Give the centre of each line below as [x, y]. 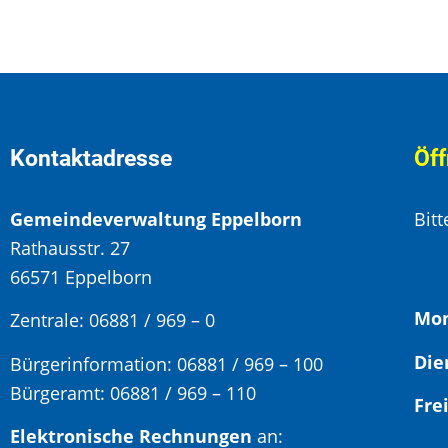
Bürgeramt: [60, 392]
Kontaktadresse [91, 159]
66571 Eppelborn [81, 277]
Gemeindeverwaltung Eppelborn [156, 219]
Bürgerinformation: [93, 363]
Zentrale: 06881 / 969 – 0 [112, 320]
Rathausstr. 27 [70, 248]
